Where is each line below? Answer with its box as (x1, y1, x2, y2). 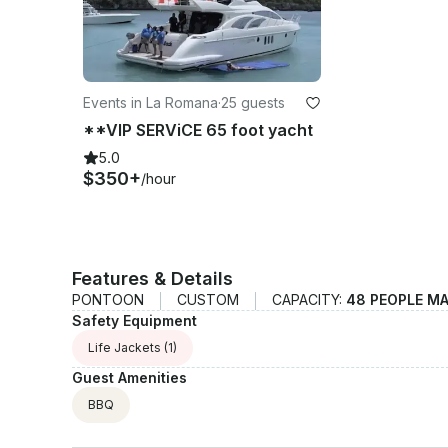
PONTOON (72, 290, 144, 308)
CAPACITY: (272, 290, 346, 308)
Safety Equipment (72, 311, 197, 329)
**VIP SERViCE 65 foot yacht (83, 119, 313, 140)
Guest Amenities (72, 368, 187, 386)
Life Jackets (88, 339, 161, 355)
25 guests (221, 93, 285, 111)
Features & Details (72, 267, 233, 289)
